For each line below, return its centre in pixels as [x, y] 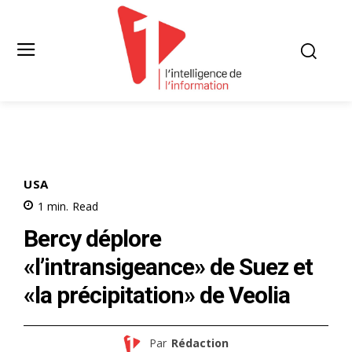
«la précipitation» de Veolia [157, 295]
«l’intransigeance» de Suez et [168, 266]
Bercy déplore [92, 238]
